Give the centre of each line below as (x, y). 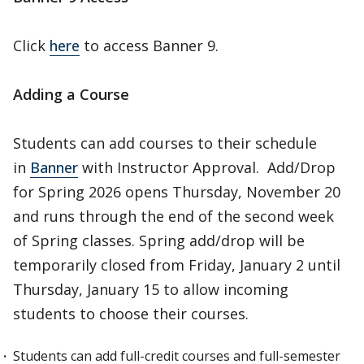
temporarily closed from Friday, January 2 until (177, 265)
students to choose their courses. (131, 314)
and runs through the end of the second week (173, 216)
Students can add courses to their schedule (165, 143)
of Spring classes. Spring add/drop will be (159, 240)
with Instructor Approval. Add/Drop (207, 167)
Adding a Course (71, 94)
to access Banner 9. (149, 45)
